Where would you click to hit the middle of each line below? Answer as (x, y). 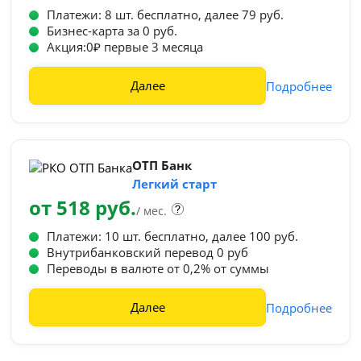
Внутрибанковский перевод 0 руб (148, 252)
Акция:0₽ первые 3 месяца (125, 47)
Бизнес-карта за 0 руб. (112, 31)
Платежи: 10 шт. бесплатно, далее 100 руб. (173, 236)
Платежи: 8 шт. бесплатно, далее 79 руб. (166, 15)
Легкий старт (175, 184)
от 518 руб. (83, 207)
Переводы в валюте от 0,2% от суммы (158, 268)
